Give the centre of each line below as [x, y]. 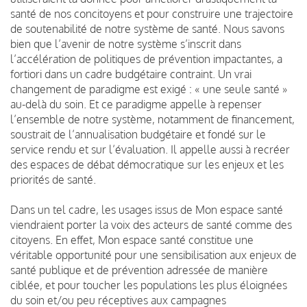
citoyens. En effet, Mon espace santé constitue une [132, 240]
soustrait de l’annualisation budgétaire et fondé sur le [138, 134]
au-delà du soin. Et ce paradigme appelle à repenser [136, 104]
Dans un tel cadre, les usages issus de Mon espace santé [147, 209]
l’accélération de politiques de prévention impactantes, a [146, 59]
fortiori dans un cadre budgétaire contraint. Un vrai [131, 74]
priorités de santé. [53, 179]
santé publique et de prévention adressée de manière [139, 270]
